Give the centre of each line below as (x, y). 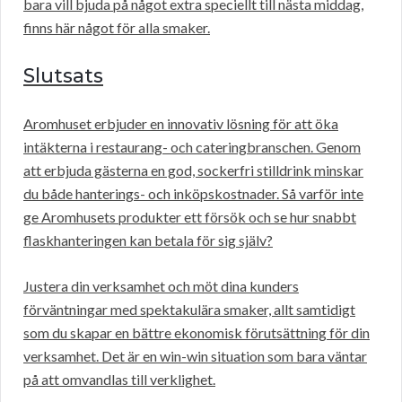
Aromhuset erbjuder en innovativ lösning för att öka (181, 124)
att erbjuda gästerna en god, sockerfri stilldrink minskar (193, 170)
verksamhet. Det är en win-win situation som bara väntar (195, 356)
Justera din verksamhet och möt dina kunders (161, 286)
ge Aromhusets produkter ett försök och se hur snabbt (190, 217)
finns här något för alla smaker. (117, 28)
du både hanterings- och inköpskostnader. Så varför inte (193, 194)
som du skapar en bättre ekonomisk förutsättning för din (197, 333)
